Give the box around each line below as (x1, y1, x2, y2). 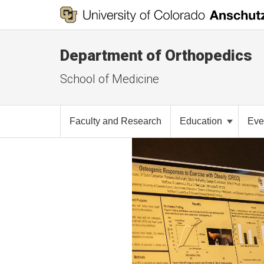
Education (180, 116, 225, 126)
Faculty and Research (70, 116, 161, 126)
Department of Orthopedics (60, 47, 252, 64)
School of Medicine (60, 72, 159, 86)
